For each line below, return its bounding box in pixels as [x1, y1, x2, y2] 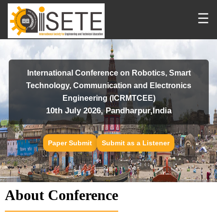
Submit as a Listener [101, 139, 170, 147]
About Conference [5, 187, 118, 203]
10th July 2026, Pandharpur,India [46, 106, 171, 115]
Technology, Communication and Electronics [26, 81, 191, 90]
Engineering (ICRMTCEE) [62, 94, 155, 102]
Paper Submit [47, 139, 92, 147]
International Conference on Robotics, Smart [27, 69, 191, 77]
